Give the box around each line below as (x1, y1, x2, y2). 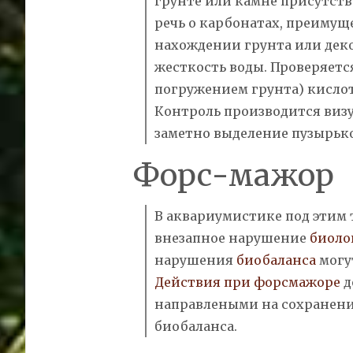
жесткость (154, 58, 229, 75)
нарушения (154, 251, 236, 268)
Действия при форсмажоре (154, 273, 340, 290)
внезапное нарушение (154, 229, 307, 246)
